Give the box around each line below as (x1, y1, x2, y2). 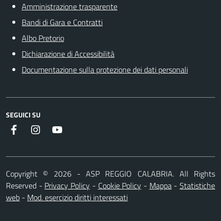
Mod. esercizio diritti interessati (27, 191, 128, 203)
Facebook (19, 123, 50, 135)
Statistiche (180, 179, 216, 191)
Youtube (63, 123, 89, 135)
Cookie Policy (98, 179, 142, 191)
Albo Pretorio (22, 32, 64, 44)
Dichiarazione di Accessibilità (22, 47, 114, 60)
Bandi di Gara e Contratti (22, 16, 103, 28)
